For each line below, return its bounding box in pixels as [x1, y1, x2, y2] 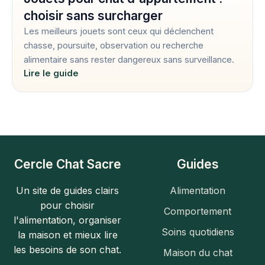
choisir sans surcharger [24, 8, 163, 24]
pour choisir [40, 199, 95, 212]
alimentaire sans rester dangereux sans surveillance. [24, 54, 235, 66]
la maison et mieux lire [17, 229, 118, 241]
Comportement [164, 205, 231, 218]
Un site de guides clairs [16, 185, 119, 197]
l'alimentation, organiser [14, 214, 121, 227]
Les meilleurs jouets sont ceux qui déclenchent [24, 26, 214, 37]
